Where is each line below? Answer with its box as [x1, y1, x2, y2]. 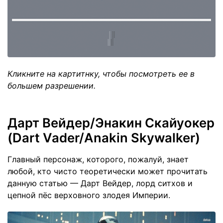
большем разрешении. [7, 80, 96, 91]
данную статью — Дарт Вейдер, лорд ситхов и [7, 178, 193, 188]
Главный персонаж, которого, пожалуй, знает [7, 154, 189, 164]
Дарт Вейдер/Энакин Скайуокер [7, 114, 215, 130]
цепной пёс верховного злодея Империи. [7, 190, 170, 200]
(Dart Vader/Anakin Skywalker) [7, 129, 200, 145]
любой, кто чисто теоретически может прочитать [7, 166, 208, 176]
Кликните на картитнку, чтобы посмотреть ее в [7, 68, 195, 79]
